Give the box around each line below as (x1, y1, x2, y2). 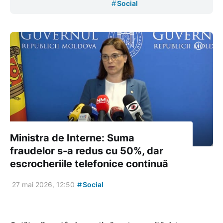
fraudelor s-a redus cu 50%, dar (10, 144, 163, 157)
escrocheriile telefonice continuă (10, 157, 168, 170)
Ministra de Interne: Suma (10, 131, 134, 144)
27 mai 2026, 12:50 (12, 180, 75, 189)
